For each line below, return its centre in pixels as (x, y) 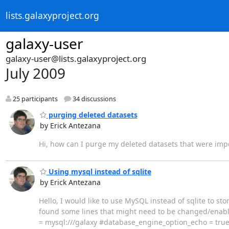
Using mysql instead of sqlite (99, 172)
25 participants (34, 99)
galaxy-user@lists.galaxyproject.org (76, 59)
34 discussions (93, 99)
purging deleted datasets (92, 114)
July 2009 (35, 73)
